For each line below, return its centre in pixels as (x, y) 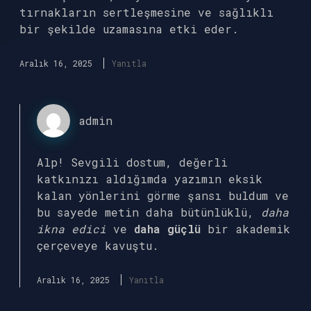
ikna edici (72, 229)
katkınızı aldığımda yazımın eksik (150, 179)
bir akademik (245, 229)
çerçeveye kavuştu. (98, 245)
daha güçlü (167, 229)
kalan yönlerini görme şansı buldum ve (163, 195)
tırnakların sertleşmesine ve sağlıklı (146, 12)
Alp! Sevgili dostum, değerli (132, 162)
